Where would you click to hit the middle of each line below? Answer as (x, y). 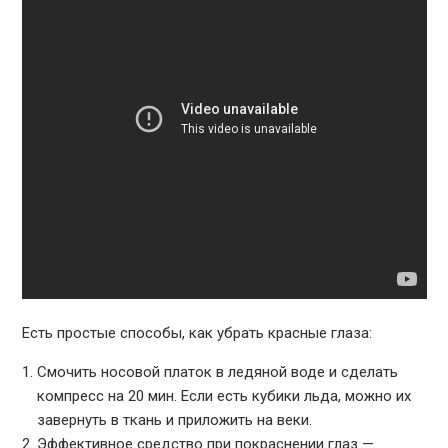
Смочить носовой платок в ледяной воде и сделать (217, 371)
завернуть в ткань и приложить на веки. (174, 419)
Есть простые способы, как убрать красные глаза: (196, 332)
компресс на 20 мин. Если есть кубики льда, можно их (223, 395)
